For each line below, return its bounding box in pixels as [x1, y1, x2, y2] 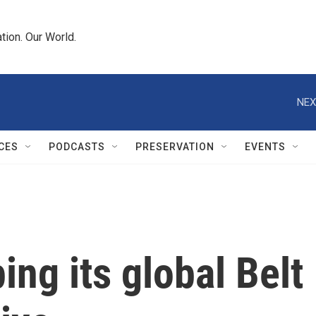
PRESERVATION [135, 141, 214, 152]
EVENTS [245, 141, 286, 152]
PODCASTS [49, 141, 105, 152]
